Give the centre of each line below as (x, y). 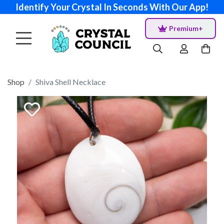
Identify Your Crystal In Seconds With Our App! (112, 7)
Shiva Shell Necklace (70, 82)
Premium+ (186, 28)
